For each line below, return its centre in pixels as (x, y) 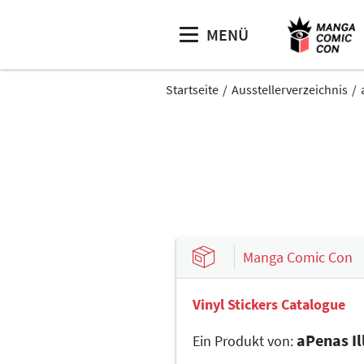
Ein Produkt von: (243, 341)
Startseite (192, 89)
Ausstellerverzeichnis (290, 89)
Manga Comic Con (298, 257)
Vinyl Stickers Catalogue (269, 305)
